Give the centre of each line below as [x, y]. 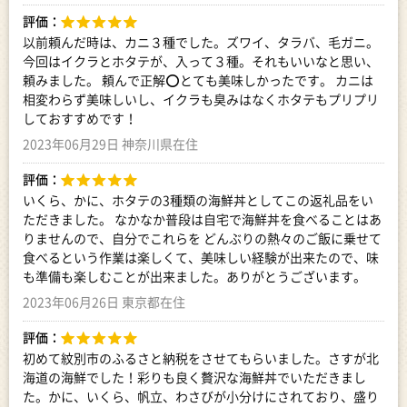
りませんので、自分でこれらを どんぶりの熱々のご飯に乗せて [202, 238]
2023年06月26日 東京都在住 [104, 302]
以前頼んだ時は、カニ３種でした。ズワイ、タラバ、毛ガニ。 [201, 42]
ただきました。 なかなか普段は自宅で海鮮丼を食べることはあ [202, 219]
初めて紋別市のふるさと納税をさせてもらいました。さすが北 [201, 358]
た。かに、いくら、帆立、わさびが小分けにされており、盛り [201, 396]
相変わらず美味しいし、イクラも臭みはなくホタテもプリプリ [201, 99]
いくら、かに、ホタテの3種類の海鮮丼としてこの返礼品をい [198, 200]
